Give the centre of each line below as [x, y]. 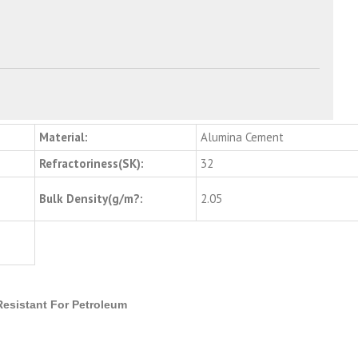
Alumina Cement [242, 137]
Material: [64, 137]
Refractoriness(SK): [91, 164]
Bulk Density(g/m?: [91, 199]
